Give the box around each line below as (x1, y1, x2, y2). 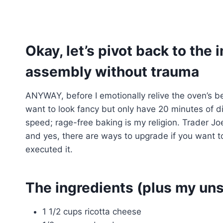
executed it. (25, 144, 73, 155)
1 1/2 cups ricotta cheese (42, 207, 141, 217)
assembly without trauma (25, 63, 199, 81)
